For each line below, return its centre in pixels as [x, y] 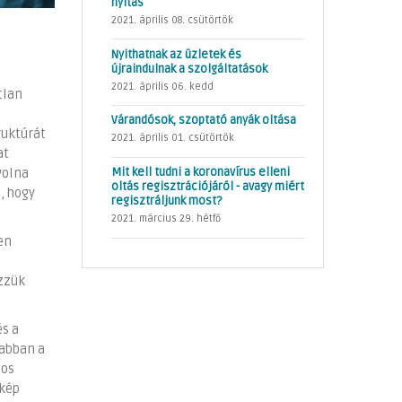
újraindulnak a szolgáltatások [189, 69]
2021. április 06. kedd [162, 86]
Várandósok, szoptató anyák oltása [204, 121]
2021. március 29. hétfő [166, 219]
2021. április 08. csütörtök [172, 20]
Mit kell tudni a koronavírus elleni [201, 173]
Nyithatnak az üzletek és [176, 54]
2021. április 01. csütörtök [173, 138]
